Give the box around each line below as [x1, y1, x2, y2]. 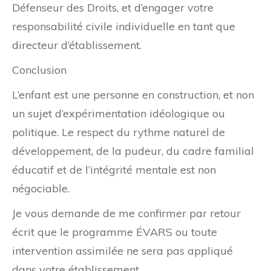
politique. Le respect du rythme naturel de [12, 125, 225, 140]
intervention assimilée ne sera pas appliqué [12, 244, 233, 258]
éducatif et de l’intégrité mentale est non [12, 163, 216, 177]
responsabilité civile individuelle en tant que [12, 19, 235, 34]
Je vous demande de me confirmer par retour [12, 206, 241, 221]
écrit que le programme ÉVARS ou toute [12, 225, 217, 240]
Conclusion [12, 63, 67, 77]
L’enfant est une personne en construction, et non [12, 88, 254, 102]
